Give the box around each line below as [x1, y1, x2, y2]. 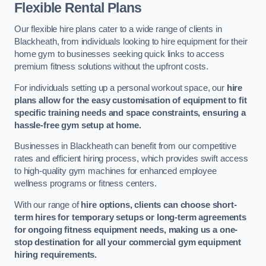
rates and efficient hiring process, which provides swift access [14, 154, 248, 164]
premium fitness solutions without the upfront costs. [14, 61, 208, 71]
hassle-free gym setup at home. [14, 120, 141, 130]
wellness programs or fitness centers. [14, 179, 157, 189]
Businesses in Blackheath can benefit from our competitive [14, 141, 236, 151]
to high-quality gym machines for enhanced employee [14, 166, 217, 176]
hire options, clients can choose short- [81, 199, 237, 210]
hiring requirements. [14, 249, 97, 259]
